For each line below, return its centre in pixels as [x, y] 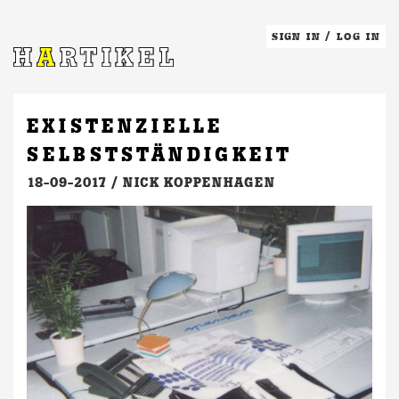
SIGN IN [296, 37]
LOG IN [358, 37]
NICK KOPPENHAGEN [199, 183]
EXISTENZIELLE [125, 126]
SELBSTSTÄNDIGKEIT [159, 155]
